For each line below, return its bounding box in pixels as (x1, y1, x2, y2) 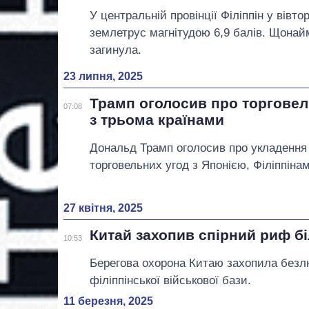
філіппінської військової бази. (90, 274, 252, 288)
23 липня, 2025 (63, 70, 143, 82)
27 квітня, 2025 (63, 202, 143, 215)
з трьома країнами (90, 111, 225, 128)
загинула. (90, 43, 142, 57)
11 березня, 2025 (63, 295, 153, 308)
